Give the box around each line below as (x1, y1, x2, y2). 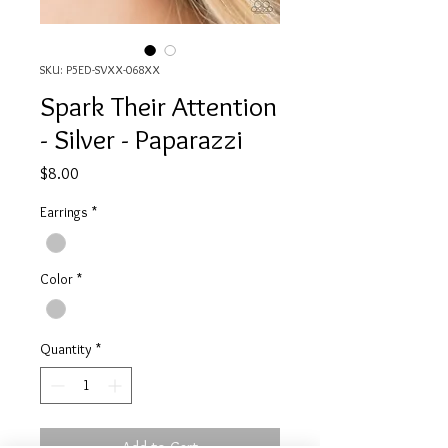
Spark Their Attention (40, 89, 277, 124)
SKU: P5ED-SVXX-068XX (40, 62, 160, 78)
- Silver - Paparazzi (40, 122, 243, 157)
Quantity (40, 339, 92, 358)
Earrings (40, 203, 88, 222)
